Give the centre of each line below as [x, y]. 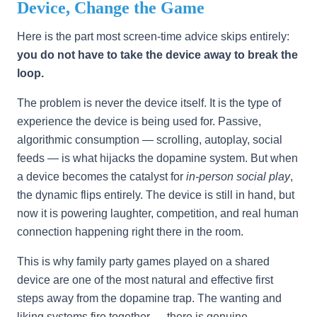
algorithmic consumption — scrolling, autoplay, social [150, 140]
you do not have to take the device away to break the [157, 55]
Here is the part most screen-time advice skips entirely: [153, 36]
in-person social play [238, 177]
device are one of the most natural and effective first [145, 280]
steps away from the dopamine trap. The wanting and [149, 298]
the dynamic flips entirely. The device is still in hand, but [156, 195]
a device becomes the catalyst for [102, 177]
